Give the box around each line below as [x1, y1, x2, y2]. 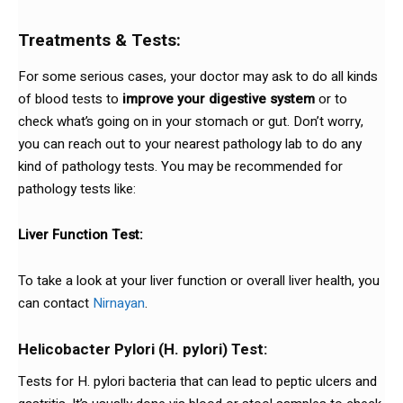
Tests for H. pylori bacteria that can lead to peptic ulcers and [18, 371, 377, 391]
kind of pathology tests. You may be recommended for [18, 156, 343, 176]
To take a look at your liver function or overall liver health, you [18, 270, 380, 291]
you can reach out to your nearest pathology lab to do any [18, 133, 362, 154]
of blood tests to [18, 88, 122, 109]
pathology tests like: [18, 178, 136, 199]
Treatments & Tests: [18, 29, 181, 50]
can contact [18, 292, 93, 313]
